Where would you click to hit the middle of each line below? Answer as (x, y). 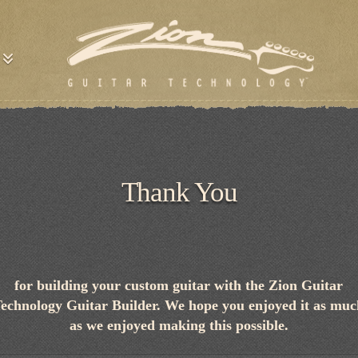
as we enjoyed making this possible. (179, 325)
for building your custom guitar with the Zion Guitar (179, 285)
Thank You (179, 192)
